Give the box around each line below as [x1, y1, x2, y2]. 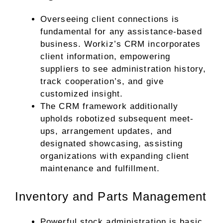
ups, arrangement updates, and [40, 126, 172, 136]
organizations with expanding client [40, 151, 190, 161]
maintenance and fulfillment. [40, 164, 160, 173]
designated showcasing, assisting [40, 139, 183, 148]
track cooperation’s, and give [40, 77, 164, 86]
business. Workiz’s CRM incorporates [40, 39, 201, 49]
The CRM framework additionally [40, 102, 179, 111]
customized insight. [40, 89, 123, 99]
